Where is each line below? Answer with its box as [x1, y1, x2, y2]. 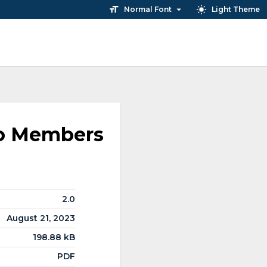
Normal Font [124, 5, 172, 14]
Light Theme [212, 5, 260, 14]
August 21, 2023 [7, 213, 76, 223]
